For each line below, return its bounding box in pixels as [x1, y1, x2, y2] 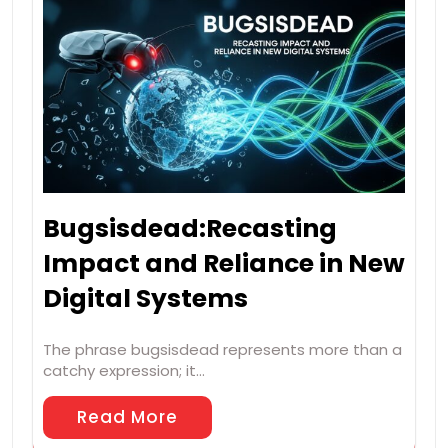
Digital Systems [43, 281, 248, 317]
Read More [77, 405, 178, 430]
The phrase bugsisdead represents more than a [43, 339, 402, 361]
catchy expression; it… [43, 360, 205, 382]
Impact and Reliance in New [43, 246, 405, 282]
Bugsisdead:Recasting [43, 211, 337, 247]
